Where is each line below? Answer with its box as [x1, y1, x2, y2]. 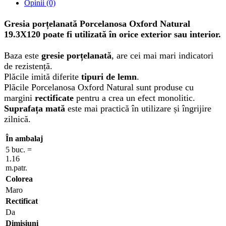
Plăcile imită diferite [4, 71, 81, 82]
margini [4, 92, 35, 103]
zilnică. [4, 114, 31, 124]
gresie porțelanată [41, 50, 111, 61]
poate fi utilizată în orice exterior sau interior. [40, 29, 221, 39]
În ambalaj [6, 134, 43, 143]
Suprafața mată [4, 103, 65, 114]
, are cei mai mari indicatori [111, 50, 213, 61]
